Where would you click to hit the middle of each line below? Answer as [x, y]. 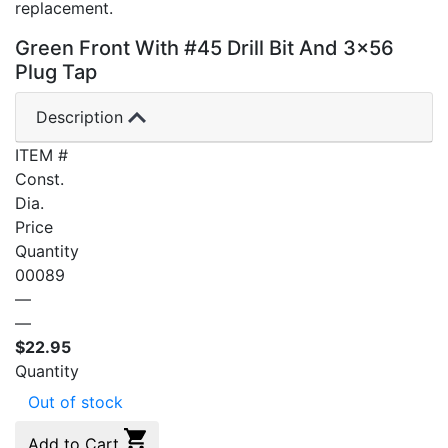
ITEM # [41, 154]
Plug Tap [56, 71]
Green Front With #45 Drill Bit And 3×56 [204, 47]
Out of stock [75, 401]
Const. [39, 178]
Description [82, 116]
